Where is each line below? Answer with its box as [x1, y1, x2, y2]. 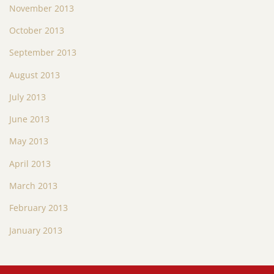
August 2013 [9, 68, 60, 81]
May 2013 [9, 135, 48, 147]
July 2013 [9, 91, 46, 103]
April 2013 [9, 157, 51, 169]
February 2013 [9, 202, 68, 214]
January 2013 [9, 224, 62, 236]
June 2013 [9, 113, 50, 125]
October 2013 [9, 24, 64, 36]
